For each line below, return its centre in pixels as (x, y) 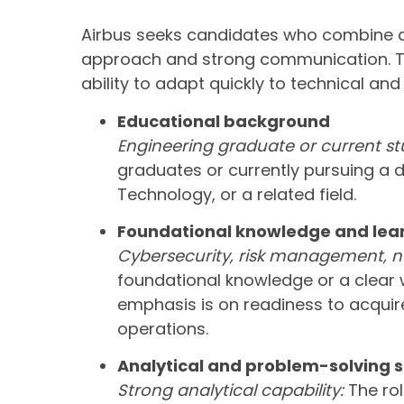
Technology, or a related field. (237, 194)
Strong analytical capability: (230, 390)
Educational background (224, 121)
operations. (163, 328)
